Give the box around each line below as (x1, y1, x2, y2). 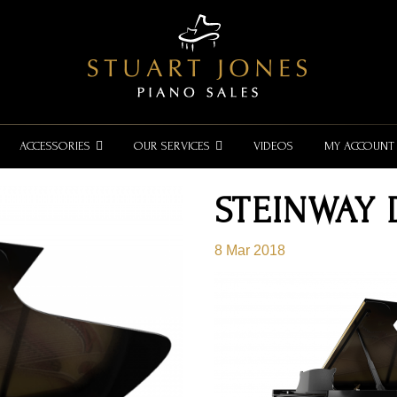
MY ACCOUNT (323, 139, 394, 152)
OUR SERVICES (133, 139, 210, 152)
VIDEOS (253, 139, 293, 152)
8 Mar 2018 (214, 243, 285, 258)
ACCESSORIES (19, 139, 90, 152)
